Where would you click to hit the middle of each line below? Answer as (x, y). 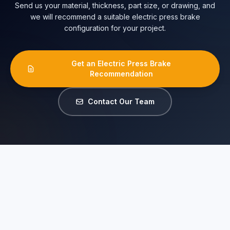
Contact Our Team (121, 101)
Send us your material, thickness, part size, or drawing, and (115, 5)
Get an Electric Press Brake (121, 63)
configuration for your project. (115, 28)
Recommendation (121, 74)
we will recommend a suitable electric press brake (115, 17)
